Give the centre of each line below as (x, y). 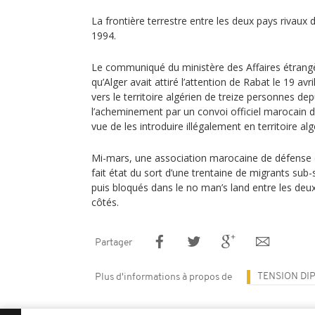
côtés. (105, 202)
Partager (114, 243)
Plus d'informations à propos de (163, 277)
